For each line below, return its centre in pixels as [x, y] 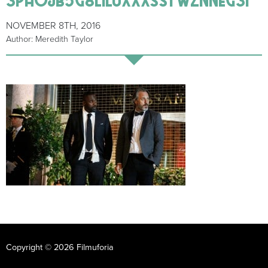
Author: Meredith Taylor [50, 39]
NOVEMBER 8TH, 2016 [53, 26]
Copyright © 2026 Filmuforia [60, 248]
